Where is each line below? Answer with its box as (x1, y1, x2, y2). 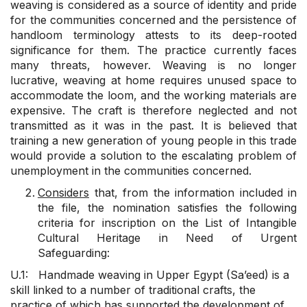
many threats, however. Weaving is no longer (10, 58, 297, 73)
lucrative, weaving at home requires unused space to (10, 73, 297, 88)
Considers (38, 186, 89, 200)
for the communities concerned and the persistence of (10, 13, 297, 27)
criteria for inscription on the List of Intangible (38, 216, 297, 230)
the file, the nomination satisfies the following (38, 201, 297, 215)
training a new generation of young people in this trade (10, 134, 297, 148)
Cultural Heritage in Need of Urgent (38, 231, 297, 245)
